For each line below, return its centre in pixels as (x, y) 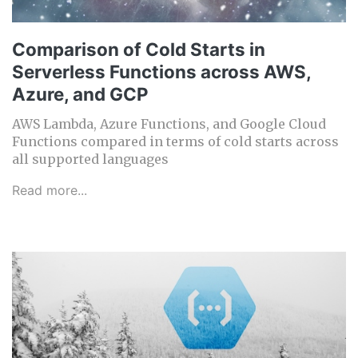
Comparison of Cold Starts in (139, 50)
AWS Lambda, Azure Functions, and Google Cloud (169, 124)
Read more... (50, 191)
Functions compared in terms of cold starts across (175, 142)
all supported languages (90, 159)
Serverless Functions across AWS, (161, 72)
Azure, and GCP (80, 94)
